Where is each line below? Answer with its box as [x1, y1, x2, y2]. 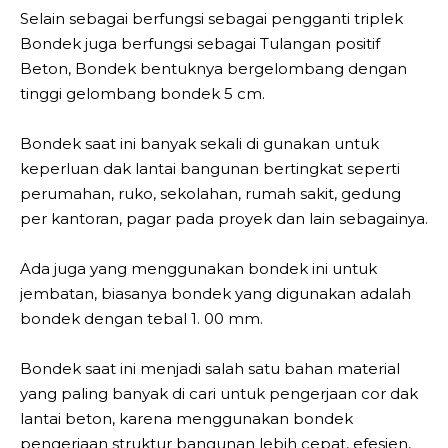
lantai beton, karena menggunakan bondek [20, 408, 353, 428]
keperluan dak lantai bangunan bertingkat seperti [20, 158, 400, 178]
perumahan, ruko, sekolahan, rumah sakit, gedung [20, 183, 401, 203]
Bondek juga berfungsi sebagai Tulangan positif [20, 33, 380, 53]
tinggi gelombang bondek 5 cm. [20, 83, 265, 103]
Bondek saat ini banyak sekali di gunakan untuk [20, 133, 379, 153]
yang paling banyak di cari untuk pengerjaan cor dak [20, 383, 418, 403]
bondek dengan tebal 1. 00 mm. [20, 308, 263, 328]
